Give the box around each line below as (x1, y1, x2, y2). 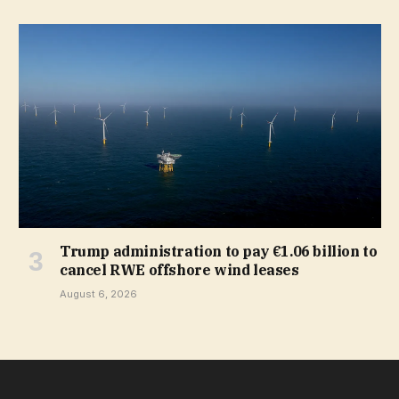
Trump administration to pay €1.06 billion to (60, 242, 378, 261)
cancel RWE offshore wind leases (60, 261, 299, 280)
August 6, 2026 (60, 288, 137, 301)
